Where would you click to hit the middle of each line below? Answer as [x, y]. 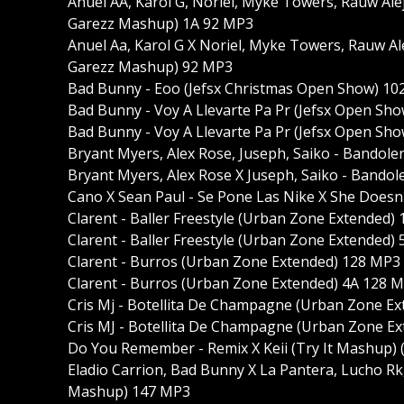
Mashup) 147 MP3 [129, 391]
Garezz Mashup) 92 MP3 [150, 66]
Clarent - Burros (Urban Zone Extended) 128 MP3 [234, 261]
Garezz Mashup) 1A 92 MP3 [161, 23]
